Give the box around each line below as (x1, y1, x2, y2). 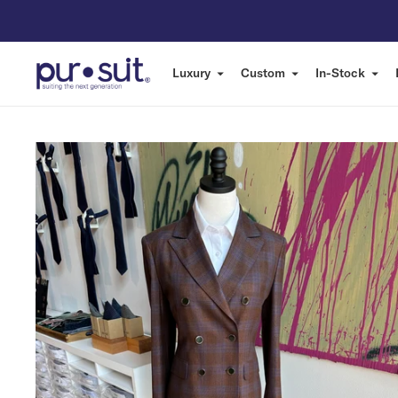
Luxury (172, 65, 211, 82)
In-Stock (315, 65, 365, 82)
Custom (241, 65, 285, 82)
